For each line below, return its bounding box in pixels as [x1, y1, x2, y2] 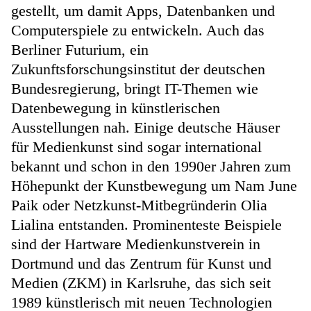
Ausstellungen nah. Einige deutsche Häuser [11, 118, 280, 136]
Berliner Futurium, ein [11, 40, 149, 58]
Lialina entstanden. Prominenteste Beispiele [11, 215, 282, 233]
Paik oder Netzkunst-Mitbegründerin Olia [11, 196, 267, 214]
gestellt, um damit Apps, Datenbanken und [11, 1, 275, 19]
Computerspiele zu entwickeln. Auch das [11, 21, 264, 39]
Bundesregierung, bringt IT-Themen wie [11, 79, 258, 97]
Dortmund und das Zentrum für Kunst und [11, 254, 271, 272]
